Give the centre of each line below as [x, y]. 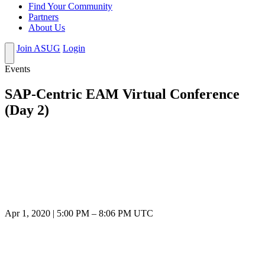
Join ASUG [38, 49]
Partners [43, 17]
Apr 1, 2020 [28, 214]
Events [17, 69]
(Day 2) [27, 110]
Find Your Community [70, 7]
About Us [47, 28]
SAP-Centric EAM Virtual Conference [122, 94]
